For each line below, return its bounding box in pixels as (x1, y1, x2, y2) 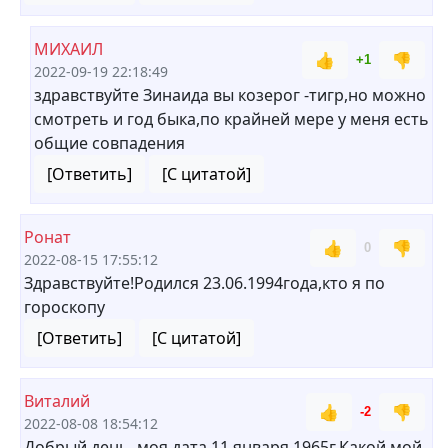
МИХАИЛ (34, 38, 103, 60)
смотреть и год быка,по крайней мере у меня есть (34, 108, 429, 130)
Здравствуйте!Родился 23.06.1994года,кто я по (24, 272, 385, 294)
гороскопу (24, 296, 105, 318)
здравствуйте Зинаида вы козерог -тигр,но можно (34, 84, 426, 106)
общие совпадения (34, 132, 185, 154)
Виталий (24, 390, 90, 412)
